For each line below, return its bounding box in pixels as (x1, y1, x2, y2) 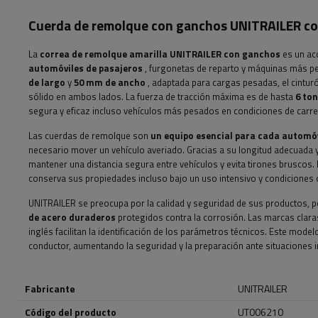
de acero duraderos (28, 210, 116, 224)
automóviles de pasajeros (28, 61, 143, 75)
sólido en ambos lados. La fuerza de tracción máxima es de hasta (28, 89, 295, 104)
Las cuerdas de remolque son (28, 128, 150, 143)
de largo (28, 75, 65, 89)
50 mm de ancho (74, 75, 146, 89)
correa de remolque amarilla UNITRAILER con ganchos (40, 47, 280, 61)
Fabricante (25, 281, 75, 296)
